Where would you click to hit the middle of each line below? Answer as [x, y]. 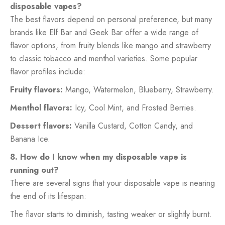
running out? [34, 170]
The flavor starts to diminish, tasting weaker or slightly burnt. [111, 214]
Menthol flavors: [42, 107]
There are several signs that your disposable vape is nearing [113, 183]
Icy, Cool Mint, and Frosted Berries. [136, 107]
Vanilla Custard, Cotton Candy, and [134, 126]
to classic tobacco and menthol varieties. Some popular [104, 58]
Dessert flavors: [42, 126]
